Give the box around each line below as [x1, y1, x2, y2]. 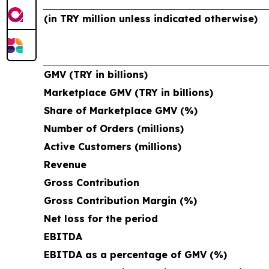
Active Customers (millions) [44, 140, 181, 153]
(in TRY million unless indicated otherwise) [44, 12, 258, 25]
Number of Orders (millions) [44, 122, 184, 134]
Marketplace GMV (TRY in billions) [44, 86, 213, 98]
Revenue [44, 158, 86, 171]
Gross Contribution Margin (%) [44, 194, 197, 207]
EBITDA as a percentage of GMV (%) [44, 248, 227, 261]
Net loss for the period [44, 212, 158, 225]
